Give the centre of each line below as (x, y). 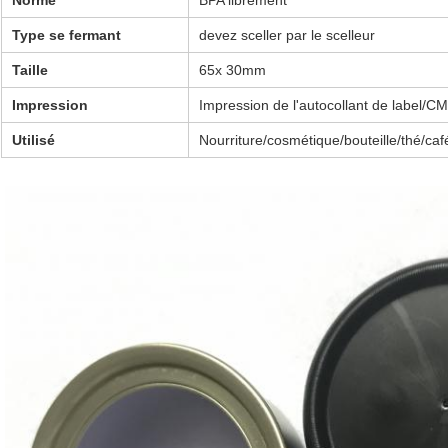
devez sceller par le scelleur (287, 35)
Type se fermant (66, 35)
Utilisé (33, 140)
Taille (30, 70)
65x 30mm (232, 70)
